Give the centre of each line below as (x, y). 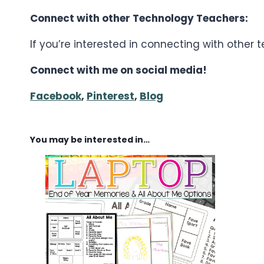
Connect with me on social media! (118, 70)
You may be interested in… (90, 139)
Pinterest (110, 96)
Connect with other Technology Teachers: (139, 18)
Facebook (56, 96)
